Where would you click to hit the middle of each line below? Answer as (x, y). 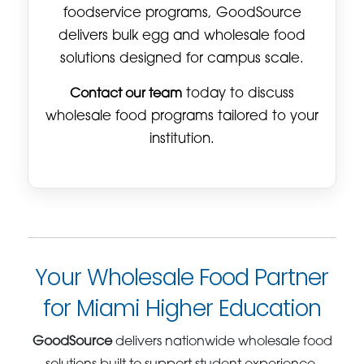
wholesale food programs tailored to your (182, 117)
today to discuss (238, 94)
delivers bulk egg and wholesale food (182, 36)
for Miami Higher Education (182, 308)
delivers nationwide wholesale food (222, 342)
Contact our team (126, 94)
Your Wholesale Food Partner (182, 277)
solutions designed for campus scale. (182, 59)
